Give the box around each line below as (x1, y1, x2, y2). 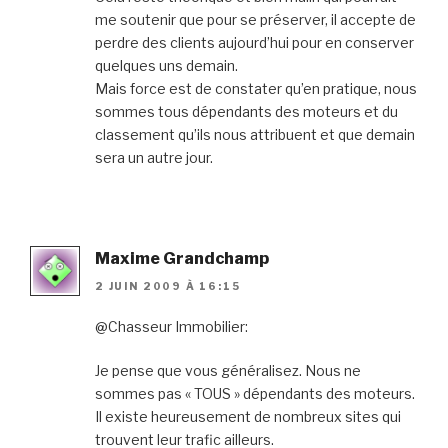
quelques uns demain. (95, 56, 238, 74)
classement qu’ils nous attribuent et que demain (95, 125, 415, 143)
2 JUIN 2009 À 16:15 (95, 280, 241, 293)
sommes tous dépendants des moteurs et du (95, 102, 398, 120)
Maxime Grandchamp (95, 248, 269, 268)
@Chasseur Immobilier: (95, 318, 248, 336)
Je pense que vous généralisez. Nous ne (95, 362, 361, 380)
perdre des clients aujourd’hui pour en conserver (95, 33, 414, 51)
